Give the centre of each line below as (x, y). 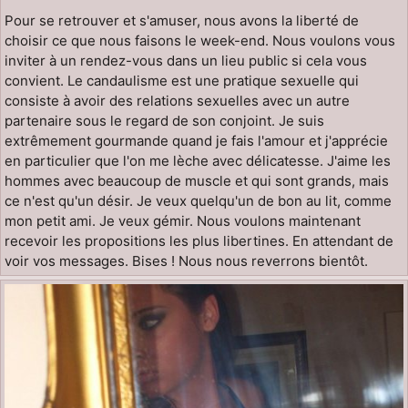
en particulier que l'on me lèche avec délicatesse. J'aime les (198, 160)
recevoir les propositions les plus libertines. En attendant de (199, 240)
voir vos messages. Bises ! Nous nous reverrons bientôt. (186, 260)
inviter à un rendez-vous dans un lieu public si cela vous (186, 60)
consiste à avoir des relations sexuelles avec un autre (177, 100)
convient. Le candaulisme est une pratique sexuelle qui (182, 80)
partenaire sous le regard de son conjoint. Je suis (164, 120)
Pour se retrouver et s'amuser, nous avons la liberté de (182, 20)
